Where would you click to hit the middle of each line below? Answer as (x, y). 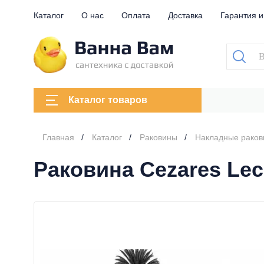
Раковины (159, 137)
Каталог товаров (108, 100)
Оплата (136, 15)
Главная (58, 137)
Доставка (185, 15)
